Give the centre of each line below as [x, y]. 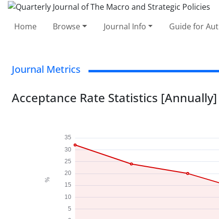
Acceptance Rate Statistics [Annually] [114, 97]
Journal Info [125, 26]
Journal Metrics [46, 69]
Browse [67, 26]
